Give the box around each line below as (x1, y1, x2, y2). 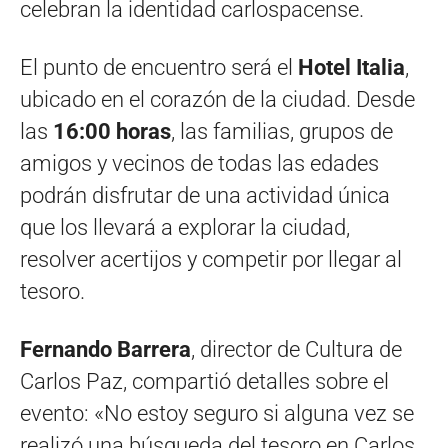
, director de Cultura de (191, 337, 402, 363)
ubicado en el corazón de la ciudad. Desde (20, 87, 415, 113)
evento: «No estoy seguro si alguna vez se (20, 401, 414, 427)
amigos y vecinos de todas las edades (20, 151, 379, 177)
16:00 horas (53, 119, 171, 145)
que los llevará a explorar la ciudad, (20, 215, 350, 241)
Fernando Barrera (20, 337, 191, 363)
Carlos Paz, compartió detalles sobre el (20, 369, 389, 395)
